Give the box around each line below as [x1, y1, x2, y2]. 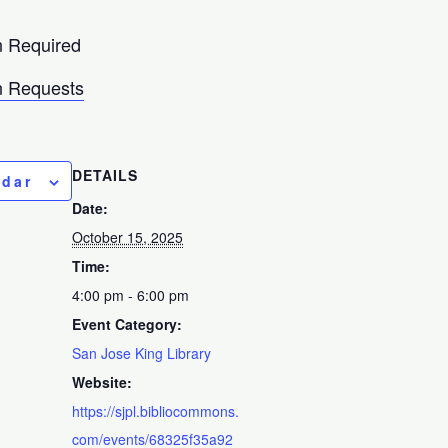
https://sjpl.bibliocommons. [72, 400, 240, 421]
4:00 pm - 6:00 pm [72, 284, 190, 305]
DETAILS [72, 164, 139, 185]
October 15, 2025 [72, 226, 184, 247]
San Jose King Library [72, 342, 212, 363]
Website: [72, 371, 133, 392]
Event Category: [72, 313, 183, 334]
